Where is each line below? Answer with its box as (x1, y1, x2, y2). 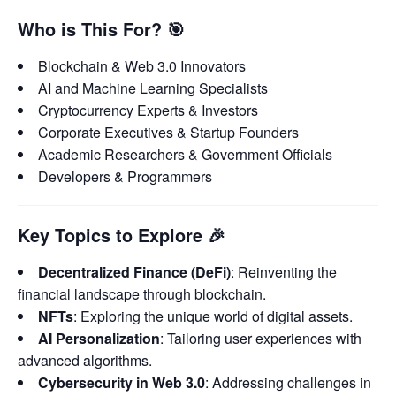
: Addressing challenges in (205, 371, 371, 392)
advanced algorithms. (18, 349, 152, 370)
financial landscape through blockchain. (18, 283, 266, 304)
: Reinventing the (231, 261, 337, 282)
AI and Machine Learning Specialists (38, 77, 268, 98)
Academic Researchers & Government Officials (38, 143, 332, 164)
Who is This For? (18, 16, 162, 42)
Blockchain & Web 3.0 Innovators (38, 55, 246, 76)
